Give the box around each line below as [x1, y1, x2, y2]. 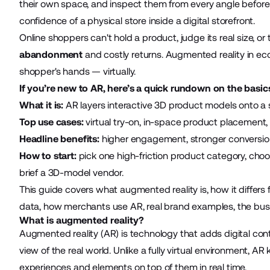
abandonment [19, 48, 83, 60]
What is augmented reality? [19, 214, 144, 226]
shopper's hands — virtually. [19, 65, 136, 77]
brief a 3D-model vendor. [19, 166, 124, 178]
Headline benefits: [19, 133, 99, 145]
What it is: [19, 99, 64, 111]
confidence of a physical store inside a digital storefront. [19, 14, 256, 27]
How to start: [19, 149, 77, 162]
